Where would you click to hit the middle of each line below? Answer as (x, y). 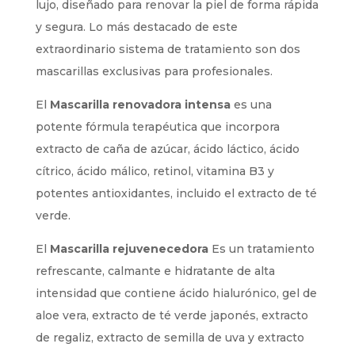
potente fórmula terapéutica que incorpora (157, 126)
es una (251, 104)
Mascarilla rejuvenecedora (129, 248)
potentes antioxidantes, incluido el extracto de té (176, 193)
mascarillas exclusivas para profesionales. (154, 71)
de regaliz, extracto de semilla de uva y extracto (170, 337)
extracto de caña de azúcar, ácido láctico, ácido (167, 149)
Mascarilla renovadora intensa (140, 104)
